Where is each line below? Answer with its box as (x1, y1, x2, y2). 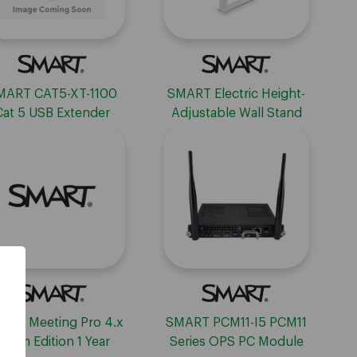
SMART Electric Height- (167, 87, 305, 100)
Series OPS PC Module (169, 335, 304, 349)
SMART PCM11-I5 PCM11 (166, 316, 307, 330)
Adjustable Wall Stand (171, 106, 302, 120)
